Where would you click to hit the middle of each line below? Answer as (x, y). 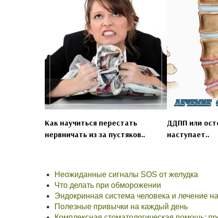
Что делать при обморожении (108, 185)
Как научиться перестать (91, 123)
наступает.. (188, 135)
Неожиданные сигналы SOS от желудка (126, 175)
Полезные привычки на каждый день (121, 207)
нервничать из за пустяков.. (95, 135)
